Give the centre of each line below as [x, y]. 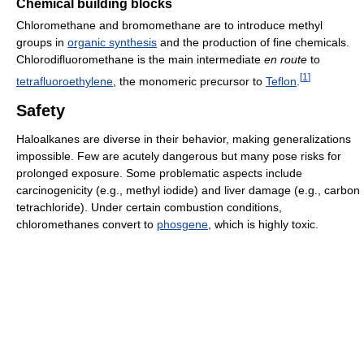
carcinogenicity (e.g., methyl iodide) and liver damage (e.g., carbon [188, 190]
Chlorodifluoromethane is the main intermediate [140, 59]
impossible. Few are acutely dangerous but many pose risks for [179, 156]
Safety [41, 110]
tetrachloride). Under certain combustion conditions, [149, 207]
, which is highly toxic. [263, 224]
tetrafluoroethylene [65, 81]
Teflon [281, 81]
